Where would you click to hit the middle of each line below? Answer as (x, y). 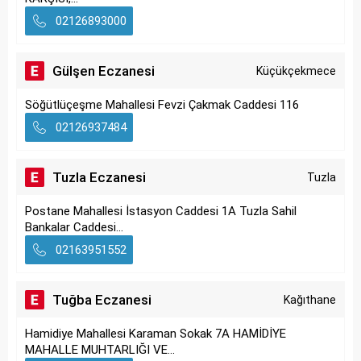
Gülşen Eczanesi (104, 71)
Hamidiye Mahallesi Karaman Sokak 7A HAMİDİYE (156, 334)
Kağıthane (310, 300)
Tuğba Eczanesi (102, 300)
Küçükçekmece (296, 71)
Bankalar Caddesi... (74, 227)
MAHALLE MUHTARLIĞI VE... (100, 350)
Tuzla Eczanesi (99, 177)
